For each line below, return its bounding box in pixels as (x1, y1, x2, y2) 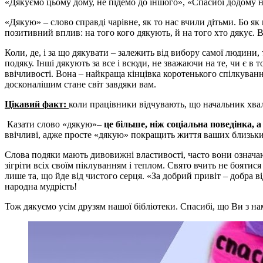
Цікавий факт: (5, 99, 69, 109)
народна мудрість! (5, 181, 77, 191)
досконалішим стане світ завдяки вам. (5, 79, 156, 89)
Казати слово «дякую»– (5, 119, 104, 129)
